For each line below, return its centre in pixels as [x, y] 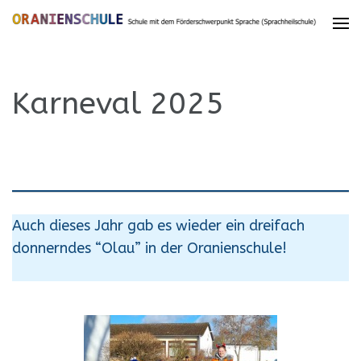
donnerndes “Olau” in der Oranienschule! [149, 248]
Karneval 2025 [118, 104]
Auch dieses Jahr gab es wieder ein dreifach [158, 226]
